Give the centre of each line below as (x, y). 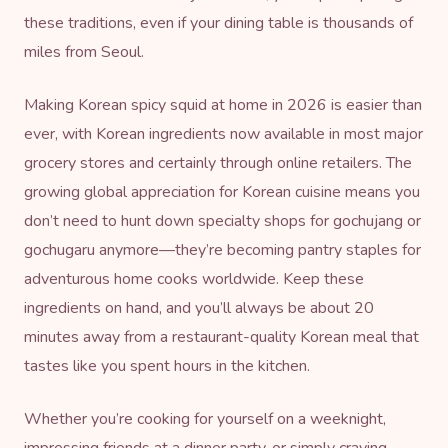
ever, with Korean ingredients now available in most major (223, 133)
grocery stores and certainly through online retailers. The (218, 162)
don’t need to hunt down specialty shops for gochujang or (222, 220)
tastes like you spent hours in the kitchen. (167, 365)
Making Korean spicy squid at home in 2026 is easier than (223, 104)
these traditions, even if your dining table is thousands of (218, 22)
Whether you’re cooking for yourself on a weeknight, (205, 418)
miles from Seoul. (84, 51)
